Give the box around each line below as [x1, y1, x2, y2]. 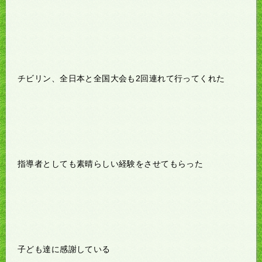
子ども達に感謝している [18, 244, 111, 254]
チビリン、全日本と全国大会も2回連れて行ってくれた [18, 73, 225, 83]
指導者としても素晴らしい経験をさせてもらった [18, 158, 204, 168]
